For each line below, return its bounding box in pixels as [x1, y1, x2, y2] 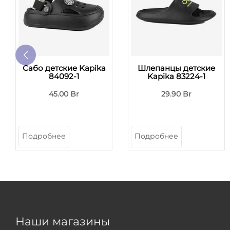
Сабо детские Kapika [22, 63, 106, 73]
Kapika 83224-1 [147, 71, 205, 81]
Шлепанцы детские [138, 63, 215, 73]
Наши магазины [15, 214, 110, 228]
